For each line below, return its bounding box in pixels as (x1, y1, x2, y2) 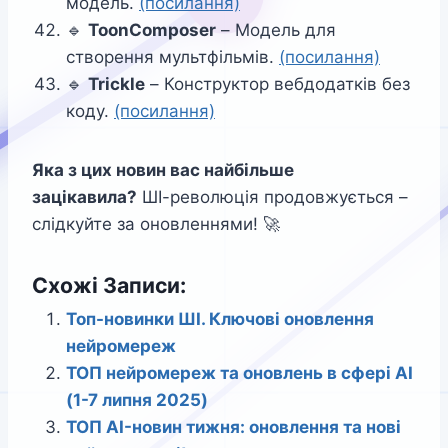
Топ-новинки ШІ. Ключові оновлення (66, 309, 374, 330)
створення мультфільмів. (66, 47, 279, 68)
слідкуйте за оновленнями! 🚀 (32, 214, 280, 235)
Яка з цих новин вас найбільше (32, 160, 294, 181)
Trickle (88, 74, 145, 95)
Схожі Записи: (32, 272, 186, 299)
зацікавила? (32, 187, 137, 208)
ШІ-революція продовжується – (137, 187, 408, 208)
